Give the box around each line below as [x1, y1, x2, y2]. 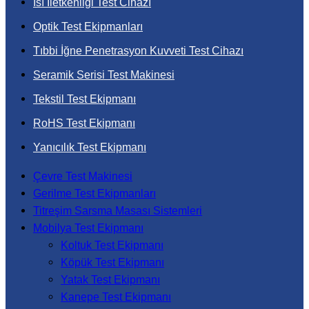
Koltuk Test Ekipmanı [61, 239, 163, 251]
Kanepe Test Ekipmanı [61, 291, 171, 303]
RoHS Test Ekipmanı [33, 117, 135, 129]
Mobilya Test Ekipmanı [33, 222, 143, 234]
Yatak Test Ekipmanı [61, 274, 160, 286]
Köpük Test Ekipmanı [61, 257, 164, 268]
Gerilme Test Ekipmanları [33, 188, 156, 199]
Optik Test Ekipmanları [33, 21, 143, 32]
